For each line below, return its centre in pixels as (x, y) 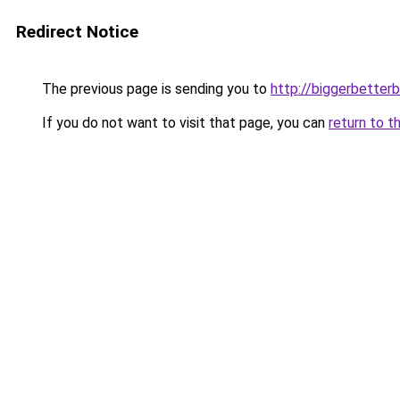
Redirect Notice (77, 32)
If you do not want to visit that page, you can (183, 123)
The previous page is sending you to (154, 89)
